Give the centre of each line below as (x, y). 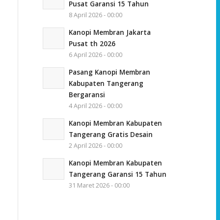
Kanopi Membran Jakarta (110, 32)
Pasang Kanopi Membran (109, 72)
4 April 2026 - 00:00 (95, 106)
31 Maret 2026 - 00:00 (99, 185)
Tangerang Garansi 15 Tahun (117, 174)
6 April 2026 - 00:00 (95, 55)
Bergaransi (87, 94)
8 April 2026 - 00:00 (95, 15)
